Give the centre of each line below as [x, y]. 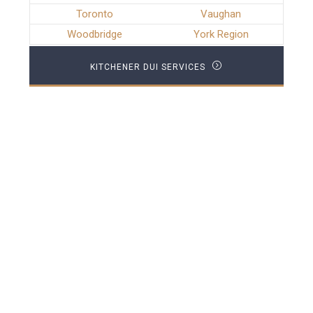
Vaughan [221, 14]
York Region [221, 35]
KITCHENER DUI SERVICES [150, 67]
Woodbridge [94, 35]
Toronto [94, 14]
